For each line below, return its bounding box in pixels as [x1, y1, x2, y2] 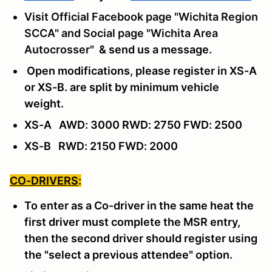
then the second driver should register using [24, 231, 257, 245]
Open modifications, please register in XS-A [24, 64, 257, 77]
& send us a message [94, 42, 209, 56]
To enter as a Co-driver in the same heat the [24, 199, 254, 212]
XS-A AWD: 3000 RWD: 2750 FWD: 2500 [24, 118, 242, 131]
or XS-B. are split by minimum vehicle [24, 80, 219, 93]
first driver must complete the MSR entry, [24, 215, 240, 228]
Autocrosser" [24, 42, 94, 56]
